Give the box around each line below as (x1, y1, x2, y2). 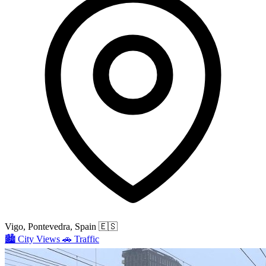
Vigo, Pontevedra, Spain (5, 221, 96, 232)
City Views (18, 234, 60, 245)
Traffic (74, 234, 99, 245)
